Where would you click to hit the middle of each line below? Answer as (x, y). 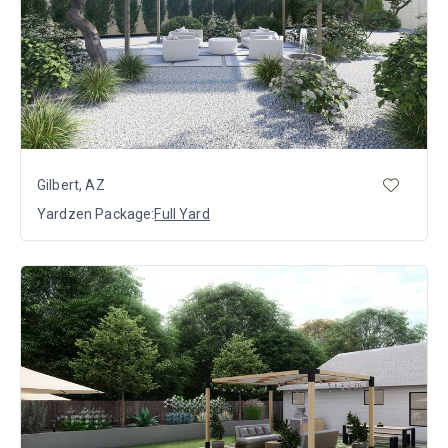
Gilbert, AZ (71, 184)
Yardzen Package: (96, 214)
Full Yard (182, 214)
